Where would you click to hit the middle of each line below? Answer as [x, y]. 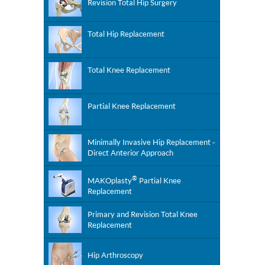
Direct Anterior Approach [130, 153]
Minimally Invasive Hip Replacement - [151, 142]
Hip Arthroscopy [115, 255]
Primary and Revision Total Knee [143, 214]
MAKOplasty [110, 181]
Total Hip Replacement [126, 34]
